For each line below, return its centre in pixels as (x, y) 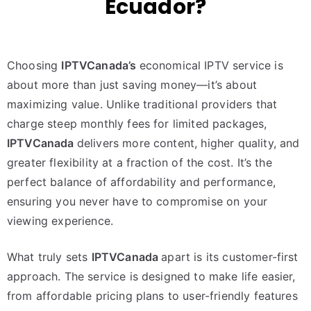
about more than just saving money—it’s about (132, 85)
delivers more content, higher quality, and (188, 143)
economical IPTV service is (211, 65)
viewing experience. (60, 221)
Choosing (34, 65)
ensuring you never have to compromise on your (137, 201)
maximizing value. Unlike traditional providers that (142, 104)
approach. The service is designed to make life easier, (151, 276)
